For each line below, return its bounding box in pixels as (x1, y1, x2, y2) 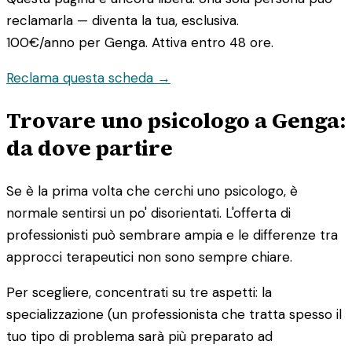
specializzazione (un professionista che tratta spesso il (6, 305, 342, 323)
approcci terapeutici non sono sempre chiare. (6, 247, 292, 266)
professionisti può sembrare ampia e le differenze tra (6, 225, 338, 244)
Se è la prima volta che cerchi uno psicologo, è (6, 181, 298, 200)
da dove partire (6, 132, 173, 163)
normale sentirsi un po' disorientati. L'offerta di (6, 203, 291, 222)
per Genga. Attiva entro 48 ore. (75, 33, 273, 51)
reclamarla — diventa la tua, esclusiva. (6, 11, 239, 29)
